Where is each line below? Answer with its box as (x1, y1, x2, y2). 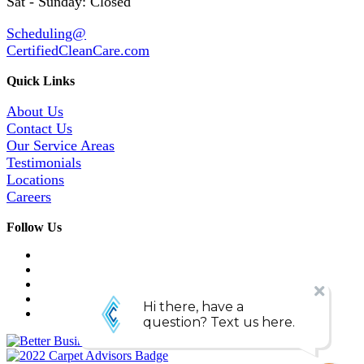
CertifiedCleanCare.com (6, 41, 149, 58)
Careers (6, 188, 51, 205)
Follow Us (6, 219, 62, 234)
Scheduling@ (6, 24, 86, 41)
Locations (6, 171, 64, 188)
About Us (6, 102, 63, 119)
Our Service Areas (6, 136, 115, 154)
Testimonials (6, 154, 81, 171)
